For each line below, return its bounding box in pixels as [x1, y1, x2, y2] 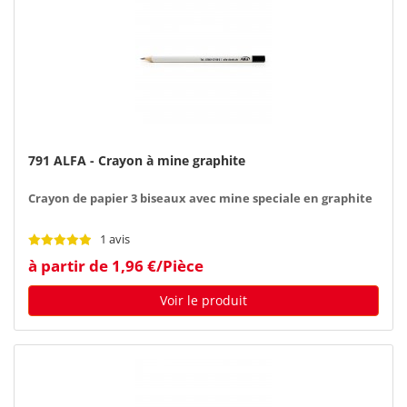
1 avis [100, 231, 130, 247]
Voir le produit [160, 291, 247, 309]
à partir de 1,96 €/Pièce [28, 254, 203, 276]
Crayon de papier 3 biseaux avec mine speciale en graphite [28, 190, 372, 206]
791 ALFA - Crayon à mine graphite [28, 151, 245, 169]
